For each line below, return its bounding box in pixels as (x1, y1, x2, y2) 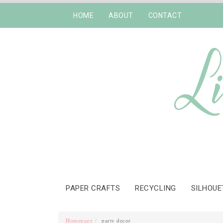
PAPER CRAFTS (66, 184, 120, 193)
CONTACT (148, 11, 182, 19)
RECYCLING (135, 184, 176, 193)
